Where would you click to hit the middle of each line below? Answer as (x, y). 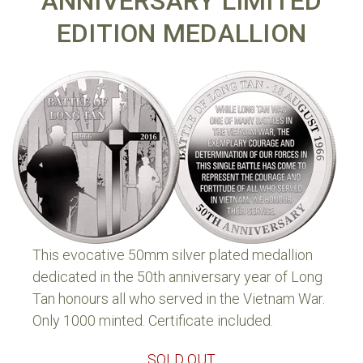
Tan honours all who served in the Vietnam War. (179, 299)
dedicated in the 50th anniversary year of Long (177, 277)
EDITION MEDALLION (181, 34)
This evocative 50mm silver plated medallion (173, 255)
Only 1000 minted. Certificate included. (153, 321)
